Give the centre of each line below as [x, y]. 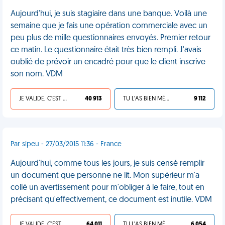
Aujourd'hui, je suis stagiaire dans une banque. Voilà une [109, 14]
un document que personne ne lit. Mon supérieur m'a [105, 176]
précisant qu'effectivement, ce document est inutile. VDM [111, 200]
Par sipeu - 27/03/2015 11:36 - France [66, 144]
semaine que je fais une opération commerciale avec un [109, 26]
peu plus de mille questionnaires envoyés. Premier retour [110, 38]
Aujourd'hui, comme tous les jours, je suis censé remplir [107, 164]
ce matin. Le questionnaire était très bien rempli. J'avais [106, 50]
